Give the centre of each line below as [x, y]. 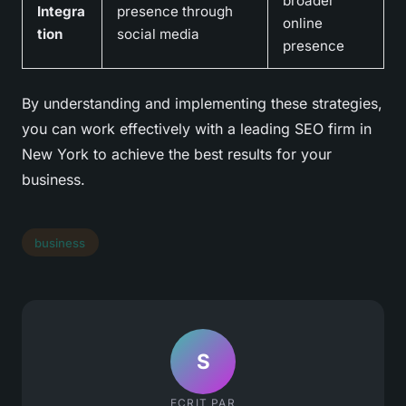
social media [158, 34]
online [303, 23]
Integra [61, 11]
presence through [175, 11]
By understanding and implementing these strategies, [202, 103]
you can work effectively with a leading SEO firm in [197, 128]
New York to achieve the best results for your [177, 154]
